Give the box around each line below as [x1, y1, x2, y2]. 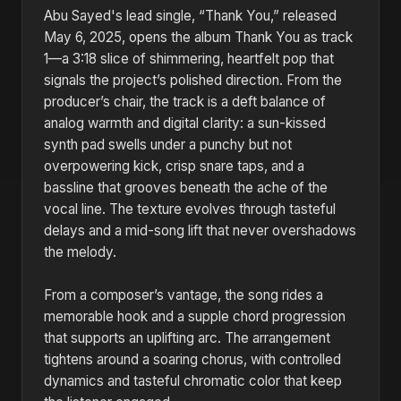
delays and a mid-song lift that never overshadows [44, 222, 356, 239]
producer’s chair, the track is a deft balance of [44, 93, 326, 110]
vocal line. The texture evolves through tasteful [44, 200, 336, 218]
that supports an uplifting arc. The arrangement [44, 329, 330, 346]
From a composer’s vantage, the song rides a [44, 286, 323, 303]
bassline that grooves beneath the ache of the [44, 179, 328, 196]
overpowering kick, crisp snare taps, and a [44, 158, 304, 175]
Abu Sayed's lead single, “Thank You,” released [44, 7, 337, 24]
